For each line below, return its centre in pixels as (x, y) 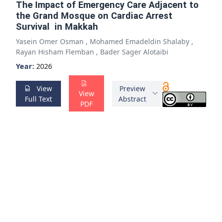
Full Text (38, 99)
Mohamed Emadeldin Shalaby (139, 41)
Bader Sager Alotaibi (134, 52)
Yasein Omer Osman (51, 41)
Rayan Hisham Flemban (55, 52)
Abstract (132, 99)
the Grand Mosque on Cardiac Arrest (94, 16)
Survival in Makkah (58, 27)
